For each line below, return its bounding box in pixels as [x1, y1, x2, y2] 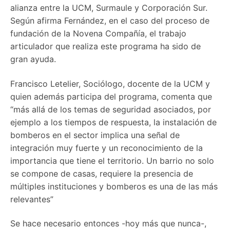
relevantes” [10, 194, 53, 204]
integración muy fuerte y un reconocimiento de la [10, 142, 203, 153]
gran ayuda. [10, 54, 56, 65]
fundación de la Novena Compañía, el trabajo [10, 28, 186, 39]
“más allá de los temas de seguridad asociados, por [10, 104, 211, 114]
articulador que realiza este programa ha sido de [10, 41, 201, 52]
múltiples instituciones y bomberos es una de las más [10, 181, 218, 191]
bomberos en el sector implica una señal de [10, 129, 180, 140]
